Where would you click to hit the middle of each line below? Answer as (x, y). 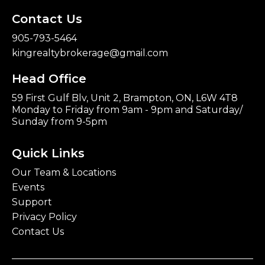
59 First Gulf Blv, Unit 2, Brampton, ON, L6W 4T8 (125, 98)
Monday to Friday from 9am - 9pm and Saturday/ (127, 110)
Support (32, 202)
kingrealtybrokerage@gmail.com (90, 53)
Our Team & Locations (64, 173)
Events (28, 188)
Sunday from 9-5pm (59, 122)
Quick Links (48, 153)
